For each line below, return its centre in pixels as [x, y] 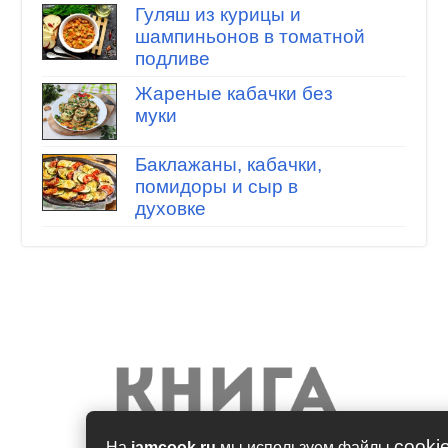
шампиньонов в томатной [249, 36]
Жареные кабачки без [233, 94]
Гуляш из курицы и [217, 14]
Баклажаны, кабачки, [228, 164]
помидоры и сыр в [216, 186]
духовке [170, 208]
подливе [172, 58]
